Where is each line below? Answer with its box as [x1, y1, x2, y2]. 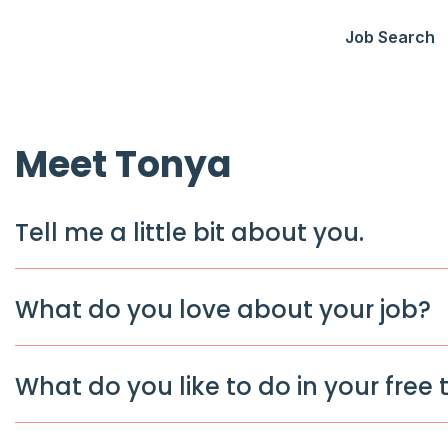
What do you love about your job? [14, 292, 431, 333]
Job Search [344, 26, 435, 47]
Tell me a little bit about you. [14, 215, 364, 256]
